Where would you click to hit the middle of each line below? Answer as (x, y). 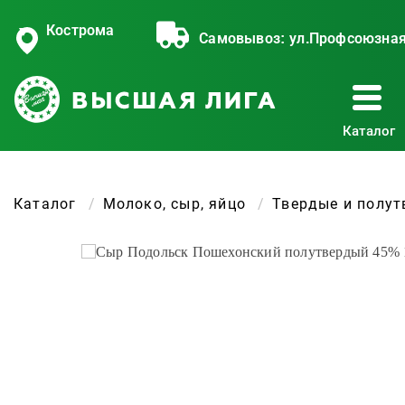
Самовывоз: (242, 38)
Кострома (80, 30)
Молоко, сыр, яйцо (174, 204)
